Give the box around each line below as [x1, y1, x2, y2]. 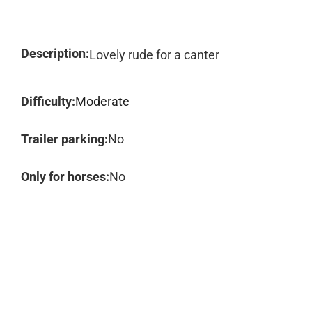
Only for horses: [21, 169, 109, 184]
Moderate [75, 94, 130, 109]
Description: [21, 46, 89, 61]
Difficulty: [21, 94, 75, 109]
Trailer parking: [21, 132, 108, 146]
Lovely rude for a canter [89, 47, 219, 62]
